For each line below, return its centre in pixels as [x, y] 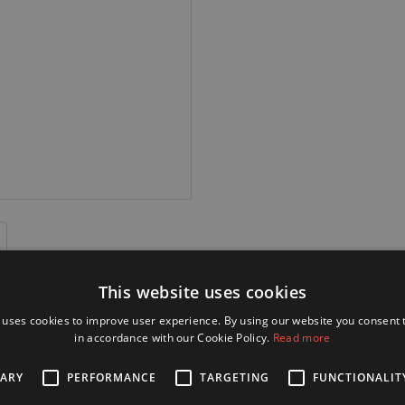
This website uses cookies [202, 292]
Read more [301, 337]
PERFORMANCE [112, 377]
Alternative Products [290, 385]
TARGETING [235, 377]
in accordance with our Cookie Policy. [174, 337]
